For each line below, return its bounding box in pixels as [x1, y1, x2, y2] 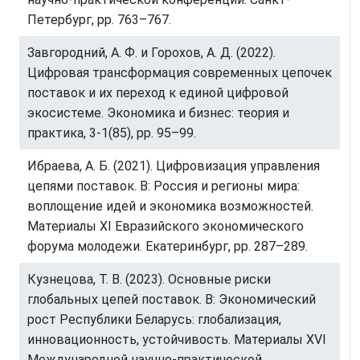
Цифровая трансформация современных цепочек [27, 65, 332, 81]
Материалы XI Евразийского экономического [27, 219, 304, 235]
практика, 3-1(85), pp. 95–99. [27, 125, 196, 141]
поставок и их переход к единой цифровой [27, 85, 288, 101]
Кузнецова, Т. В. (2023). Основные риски [27, 272, 271, 288]
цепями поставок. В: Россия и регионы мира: [27, 178, 300, 194]
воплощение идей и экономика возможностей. [27, 198, 313, 215]
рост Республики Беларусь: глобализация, [27, 312, 281, 328]
